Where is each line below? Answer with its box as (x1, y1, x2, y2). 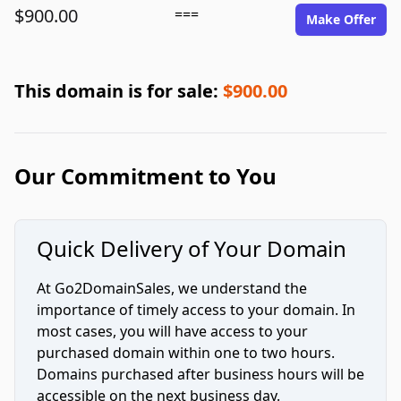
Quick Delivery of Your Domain (37, 234, 346, 263)
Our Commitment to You (14, 161, 277, 191)
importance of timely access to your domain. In (37, 300, 355, 320)
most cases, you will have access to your (37, 321, 308, 341)
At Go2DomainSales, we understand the (37, 278, 307, 298)
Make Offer (306, 11, 376, 28)
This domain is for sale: (14, 79, 223, 103)
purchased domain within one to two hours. (37, 343, 335, 363)
